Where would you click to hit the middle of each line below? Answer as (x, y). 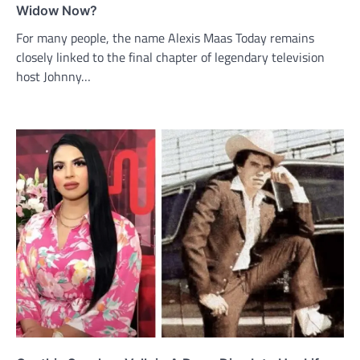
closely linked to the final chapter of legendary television (170, 57)
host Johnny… (53, 76)
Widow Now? (57, 10)
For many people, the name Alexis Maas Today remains (165, 37)
